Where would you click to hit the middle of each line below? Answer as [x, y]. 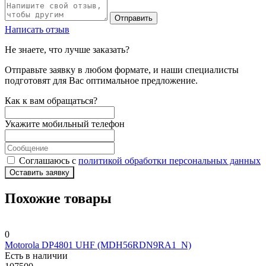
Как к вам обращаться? [51, 101]
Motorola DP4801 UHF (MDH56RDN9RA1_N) [98, 245]
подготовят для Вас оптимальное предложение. [101, 81]
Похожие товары [58, 199]
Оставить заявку [39, 173]
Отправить [134, 18]
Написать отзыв [37, 30]
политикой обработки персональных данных [170, 161]
